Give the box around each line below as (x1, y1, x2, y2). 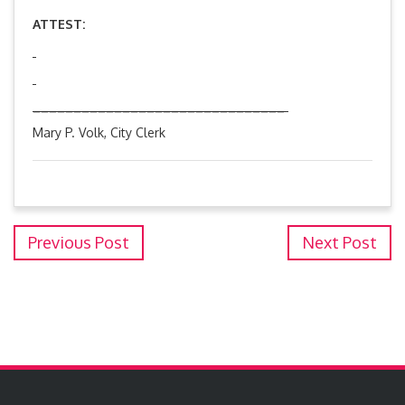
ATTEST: (33, 16, 85, 32)
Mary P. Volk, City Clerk (33, 125, 165, 140)
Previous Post (28, 232, 129, 252)
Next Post (302, 232, 377, 252)
